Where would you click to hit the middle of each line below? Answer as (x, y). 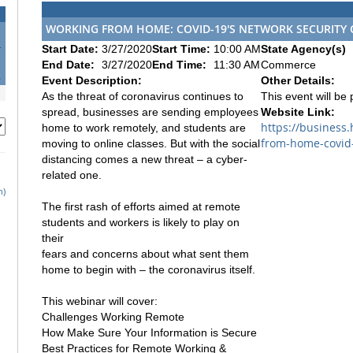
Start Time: (183, 48)
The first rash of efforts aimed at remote (141, 206)
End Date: (70, 64)
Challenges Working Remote (113, 316)
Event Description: (92, 80)
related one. (72, 175)
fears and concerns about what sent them (145, 253)
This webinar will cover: (100, 301)
